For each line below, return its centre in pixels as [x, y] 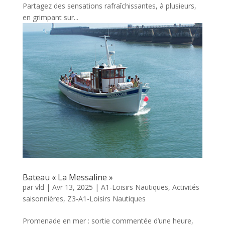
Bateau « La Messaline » [68, 177]
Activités [186, 187]
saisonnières [43, 198]
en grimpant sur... [50, 18]
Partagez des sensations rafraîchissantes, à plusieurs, [109, 6]
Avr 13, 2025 [72, 187]
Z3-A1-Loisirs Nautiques [106, 198]
